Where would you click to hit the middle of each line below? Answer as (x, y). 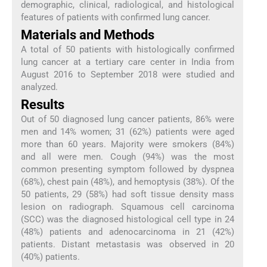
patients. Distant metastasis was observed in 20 (128, 245)
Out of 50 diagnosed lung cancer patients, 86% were (128, 119)
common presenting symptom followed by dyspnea (128, 170)
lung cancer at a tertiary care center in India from (128, 62)
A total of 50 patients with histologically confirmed (128, 50)
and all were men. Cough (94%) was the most (128, 157)
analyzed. (39, 87)
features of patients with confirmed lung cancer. (115, 17)
